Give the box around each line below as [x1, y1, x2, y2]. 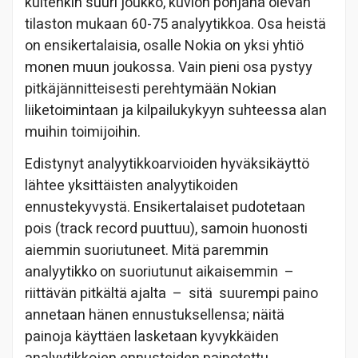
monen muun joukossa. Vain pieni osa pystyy [25, 56, 312, 78]
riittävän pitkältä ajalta [25, 282, 169, 304]
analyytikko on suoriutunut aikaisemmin [25, 261, 278, 283]
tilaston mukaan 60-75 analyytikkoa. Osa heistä [25, 13, 326, 35]
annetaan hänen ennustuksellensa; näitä [25, 304, 284, 326]
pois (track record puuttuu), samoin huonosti [25, 217, 308, 240]
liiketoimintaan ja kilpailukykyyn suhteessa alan [25, 99, 327, 121]
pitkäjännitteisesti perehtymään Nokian [25, 78, 276, 100]
